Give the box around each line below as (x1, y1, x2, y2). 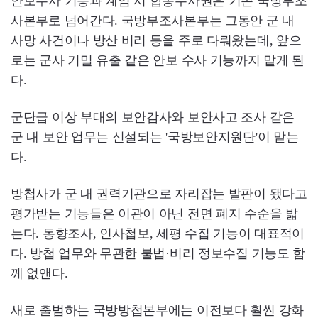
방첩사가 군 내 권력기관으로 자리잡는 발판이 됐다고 (11, 187, 307, 202)
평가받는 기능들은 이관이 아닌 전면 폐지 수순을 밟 (11, 207, 298, 221)
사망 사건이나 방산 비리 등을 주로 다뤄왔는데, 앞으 (11, 33, 302, 48)
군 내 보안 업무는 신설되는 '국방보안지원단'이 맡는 (11, 130, 299, 145)
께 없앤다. (11, 266, 68, 281)
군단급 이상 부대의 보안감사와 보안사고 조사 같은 (11, 110, 295, 125)
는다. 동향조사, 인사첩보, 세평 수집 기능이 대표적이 (11, 226, 305, 241)
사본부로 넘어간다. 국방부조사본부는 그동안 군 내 (11, 13, 295, 28)
